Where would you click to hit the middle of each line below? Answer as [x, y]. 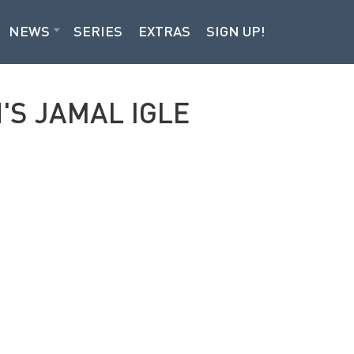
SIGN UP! [236, 31]
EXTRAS [164, 31]
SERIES [98, 31]
